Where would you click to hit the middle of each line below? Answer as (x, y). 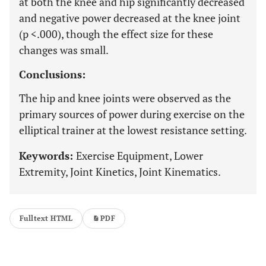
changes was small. (64, 50)
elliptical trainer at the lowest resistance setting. (133, 130)
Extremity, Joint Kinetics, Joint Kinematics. (120, 172)
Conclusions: (52, 74)
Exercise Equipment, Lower (140, 156)
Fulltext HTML (46, 218)
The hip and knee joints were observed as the (125, 98)
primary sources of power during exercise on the (132, 114)
